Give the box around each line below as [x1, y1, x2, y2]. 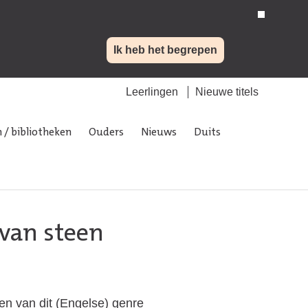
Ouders [89, 127, 124, 139]
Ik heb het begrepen [113, 44, 217, 56]
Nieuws [141, 127, 177, 139]
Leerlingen [126, 86, 178, 98]
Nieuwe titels [195, 86, 258, 98]
